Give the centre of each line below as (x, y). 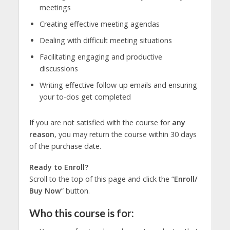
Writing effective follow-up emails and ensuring (118, 85)
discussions (59, 68)
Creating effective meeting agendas (99, 24)
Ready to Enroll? (59, 167)
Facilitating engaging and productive (101, 56)
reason (42, 134)
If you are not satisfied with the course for (100, 122)
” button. (75, 190)
